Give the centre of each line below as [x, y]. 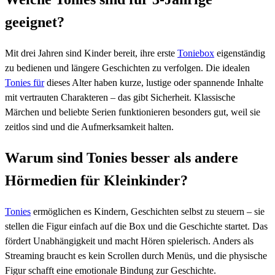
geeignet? [35, 22]
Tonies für [25, 82]
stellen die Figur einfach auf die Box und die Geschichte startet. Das [136, 226]
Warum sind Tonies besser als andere [122, 157]
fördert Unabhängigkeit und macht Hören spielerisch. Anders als [129, 241]
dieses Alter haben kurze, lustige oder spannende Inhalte [154, 82]
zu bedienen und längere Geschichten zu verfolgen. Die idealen [127, 68]
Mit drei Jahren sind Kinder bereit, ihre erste [91, 53]
